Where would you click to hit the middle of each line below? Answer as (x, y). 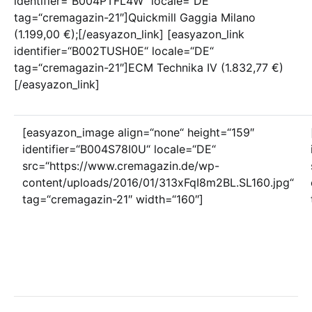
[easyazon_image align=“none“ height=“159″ (138, 132)
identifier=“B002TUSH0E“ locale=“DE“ (114, 51)
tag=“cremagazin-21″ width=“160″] (113, 199)
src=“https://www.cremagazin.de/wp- (121, 166)
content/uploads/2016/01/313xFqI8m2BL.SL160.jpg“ (158, 182)
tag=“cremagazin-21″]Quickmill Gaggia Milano (135, 17)
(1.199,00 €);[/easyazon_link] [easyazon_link (129, 34)
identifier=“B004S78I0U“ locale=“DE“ (119, 149)
